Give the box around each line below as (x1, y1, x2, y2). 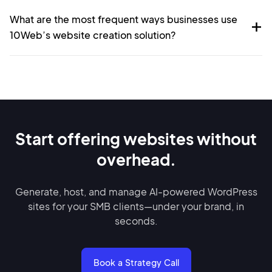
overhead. (96, 149, 176, 169)
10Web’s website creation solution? (10, 28, 175, 41)
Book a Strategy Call (93, 256, 179, 268)
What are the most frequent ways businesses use (10, 12, 237, 25)
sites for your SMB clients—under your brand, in (28, 199, 244, 212)
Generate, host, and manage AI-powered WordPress (15, 185, 257, 198)
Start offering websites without (15, 128, 257, 149)
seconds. (114, 214, 158, 227)
